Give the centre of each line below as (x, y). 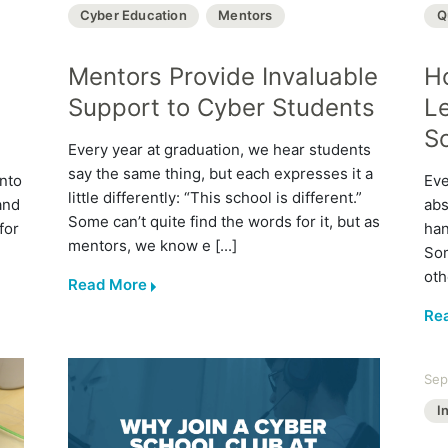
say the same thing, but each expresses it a (220, 173)
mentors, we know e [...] (152, 245)
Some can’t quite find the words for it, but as (223, 221)
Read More (107, 284)
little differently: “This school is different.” (214, 197)
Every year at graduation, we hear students (219, 149)
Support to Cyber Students (221, 107)
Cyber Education (133, 15)
